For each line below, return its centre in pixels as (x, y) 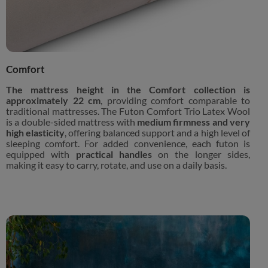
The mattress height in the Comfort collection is (128, 90)
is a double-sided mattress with (71, 122)
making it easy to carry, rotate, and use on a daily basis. (116, 165)
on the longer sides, (201, 155)
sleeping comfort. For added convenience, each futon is (128, 144)
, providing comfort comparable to (175, 101)
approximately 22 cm (53, 101)
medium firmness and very (193, 122)
